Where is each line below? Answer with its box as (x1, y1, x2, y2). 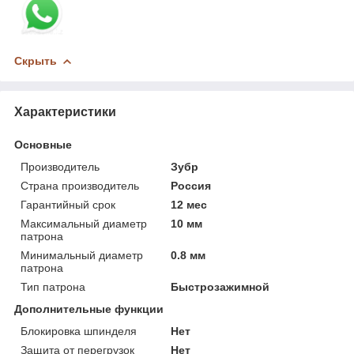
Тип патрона (21, 280, 85, 293)
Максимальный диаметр (21, 217, 147, 230)
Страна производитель (21, 179, 139, 192)
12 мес (171, 198, 208, 211)
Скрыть (14, 54, 57, 67)
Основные (14, 137, 72, 151)
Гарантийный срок (21, 198, 115, 211)
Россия (171, 179, 212, 192)
